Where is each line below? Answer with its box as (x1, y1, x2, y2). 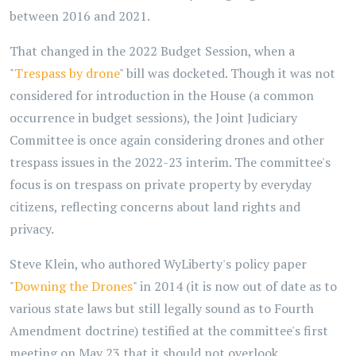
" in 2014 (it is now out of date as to (133, 277, 337, 295)
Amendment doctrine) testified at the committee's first (10, 322, 328, 339)
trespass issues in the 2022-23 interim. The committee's (10, 153, 331, 171)
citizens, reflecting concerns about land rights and (10, 198, 300, 215)
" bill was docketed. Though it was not (119, 64, 335, 82)
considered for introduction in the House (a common (10, 87, 314, 104)
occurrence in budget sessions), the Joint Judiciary (10, 109, 297, 126)
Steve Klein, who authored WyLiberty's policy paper (10, 255, 307, 273)
